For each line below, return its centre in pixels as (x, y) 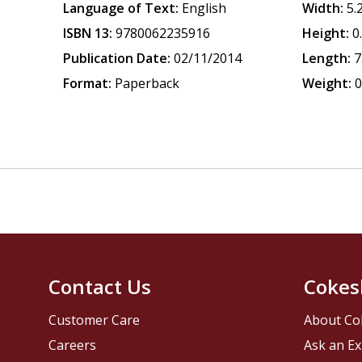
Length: (327, 58)
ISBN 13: (88, 33)
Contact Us (100, 287)
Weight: (327, 83)
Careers (73, 345)
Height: (326, 33)
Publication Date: (117, 58)
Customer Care (95, 320)
